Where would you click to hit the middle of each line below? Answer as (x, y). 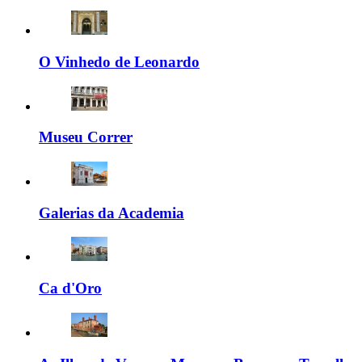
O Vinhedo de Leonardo (119, 61)
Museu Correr (86, 137)
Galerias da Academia (112, 213)
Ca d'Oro (70, 288)
